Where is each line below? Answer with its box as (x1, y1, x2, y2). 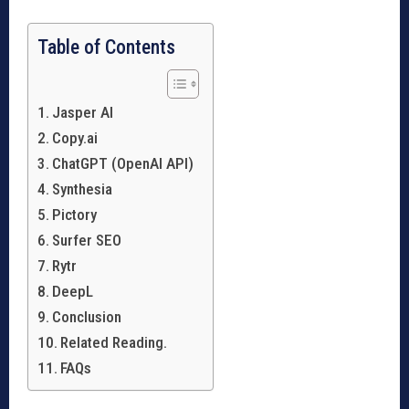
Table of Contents (37, 35, 175, 58)
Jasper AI (52, 102, 114, 121)
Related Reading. (60, 332, 168, 351)
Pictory (52, 204, 98, 224)
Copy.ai (52, 128, 99, 147)
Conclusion (52, 307, 122, 326)
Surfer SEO (52, 230, 122, 249)
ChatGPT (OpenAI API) (52, 153, 194, 173)
